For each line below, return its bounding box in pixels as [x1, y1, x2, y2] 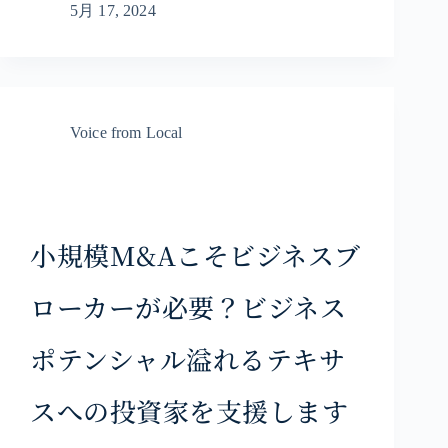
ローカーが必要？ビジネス [30, 288, 347, 326]
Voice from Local [70, 124, 183, 142]
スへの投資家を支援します [30, 392, 349, 430]
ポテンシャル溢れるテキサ [30, 340, 346, 378]
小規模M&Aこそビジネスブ [30, 236, 361, 274]
